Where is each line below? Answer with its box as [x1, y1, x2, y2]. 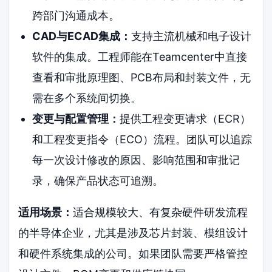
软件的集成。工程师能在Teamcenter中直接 [32, 50, 247, 63]
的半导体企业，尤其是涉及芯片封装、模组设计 [18, 226, 248, 239]
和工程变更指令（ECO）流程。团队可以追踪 [32, 132, 252, 146]
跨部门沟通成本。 [32, 8, 120, 22]
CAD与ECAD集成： [32, 29, 131, 42]
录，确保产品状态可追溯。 [32, 174, 163, 187]
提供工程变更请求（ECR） [119, 112, 251, 125]
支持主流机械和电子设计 [131, 29, 251, 42]
